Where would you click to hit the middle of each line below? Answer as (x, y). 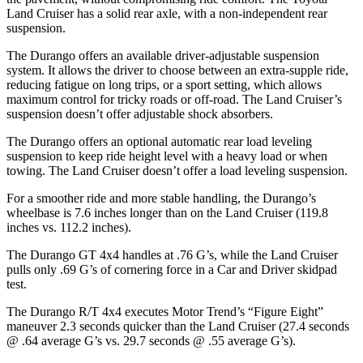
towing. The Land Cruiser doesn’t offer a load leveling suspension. (177, 170)
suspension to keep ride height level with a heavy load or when (167, 156)
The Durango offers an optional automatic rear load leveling (159, 141)
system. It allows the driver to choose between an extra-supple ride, (177, 70)
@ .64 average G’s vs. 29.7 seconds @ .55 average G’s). (151, 340)
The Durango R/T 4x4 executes (89, 311)
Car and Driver (256, 269)
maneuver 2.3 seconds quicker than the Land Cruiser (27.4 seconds (178, 326)
